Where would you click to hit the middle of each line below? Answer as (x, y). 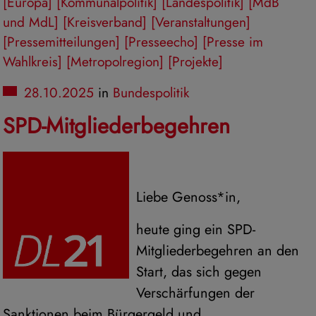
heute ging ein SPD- (196, 229)
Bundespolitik (151, 92)
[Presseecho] (161, 41)
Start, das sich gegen (199, 272)
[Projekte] (195, 61)
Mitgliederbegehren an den (218, 250)
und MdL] (31, 22)
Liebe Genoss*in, (188, 197)
